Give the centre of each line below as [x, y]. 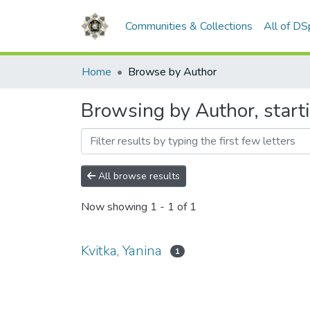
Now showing [116, 207]
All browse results [138, 176]
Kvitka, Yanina [121, 251]
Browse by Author [172, 72]
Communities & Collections [189, 26]
